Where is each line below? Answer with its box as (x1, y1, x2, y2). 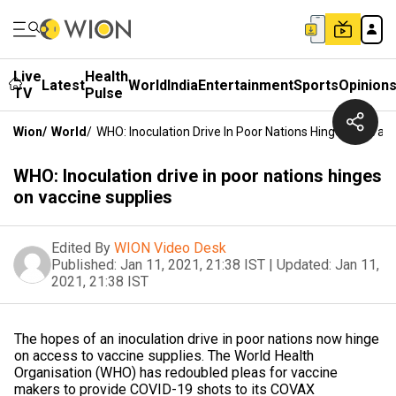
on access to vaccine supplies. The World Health (14, 347, 314, 364)
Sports (293, 76, 339, 94)
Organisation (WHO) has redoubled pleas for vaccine (14, 364, 338, 381)
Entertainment (198, 76, 293, 94)
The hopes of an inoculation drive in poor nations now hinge (14, 331, 379, 347)
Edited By (51, 240, 110, 256)
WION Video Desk (114, 240, 226, 256)
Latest (42, 76, 85, 94)
